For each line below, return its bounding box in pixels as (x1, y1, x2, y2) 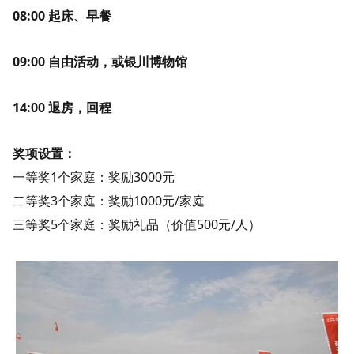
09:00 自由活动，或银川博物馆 (13, 52, 187, 70)
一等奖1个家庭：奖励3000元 (13, 168, 175, 186)
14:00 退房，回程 (13, 98, 111, 116)
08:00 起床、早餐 (13, 6, 111, 24)
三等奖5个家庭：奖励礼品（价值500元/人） (13, 215, 261, 233)
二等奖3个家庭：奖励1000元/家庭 (13, 191, 205, 209)
